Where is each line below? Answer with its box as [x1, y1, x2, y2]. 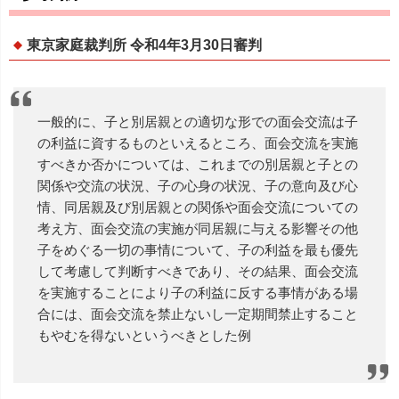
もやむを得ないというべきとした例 [37, 327, 252, 343]
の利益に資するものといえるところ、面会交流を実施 [37, 134, 359, 151]
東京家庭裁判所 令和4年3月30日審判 [27, 36, 262, 53]
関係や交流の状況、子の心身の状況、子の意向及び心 [37, 177, 359, 193]
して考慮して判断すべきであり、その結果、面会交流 [37, 263, 359, 279]
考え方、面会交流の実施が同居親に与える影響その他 [37, 220, 359, 236]
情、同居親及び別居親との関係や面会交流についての [37, 199, 359, 215]
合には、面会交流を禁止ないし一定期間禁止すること [37, 305, 359, 322]
